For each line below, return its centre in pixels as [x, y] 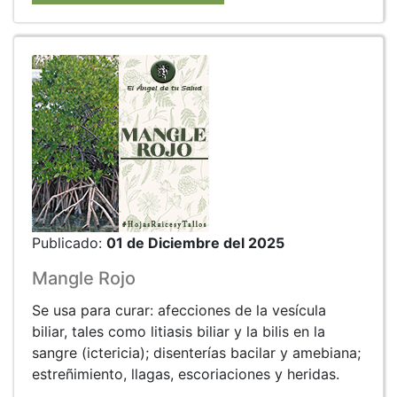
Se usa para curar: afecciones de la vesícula [179, 310]
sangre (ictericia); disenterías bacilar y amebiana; [196, 352]
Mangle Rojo [84, 278]
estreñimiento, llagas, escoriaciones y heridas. [186, 374]
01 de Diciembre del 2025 [195, 242]
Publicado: [69, 242]
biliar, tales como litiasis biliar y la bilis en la [179, 331]
